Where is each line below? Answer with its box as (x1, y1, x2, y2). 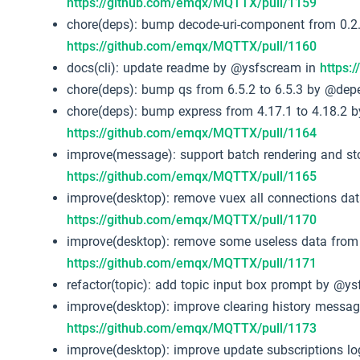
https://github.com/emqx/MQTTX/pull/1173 (67, 321, 317, 337)
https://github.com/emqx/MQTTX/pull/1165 (67, 169, 317, 185)
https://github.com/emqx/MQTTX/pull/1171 (67, 256, 317, 272)
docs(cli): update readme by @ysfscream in (67, 60, 321, 76)
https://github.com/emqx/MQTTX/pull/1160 (67, 39, 317, 55)
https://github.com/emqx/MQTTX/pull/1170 (67, 212, 317, 228)
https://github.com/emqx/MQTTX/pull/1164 (67, 125, 317, 141)
